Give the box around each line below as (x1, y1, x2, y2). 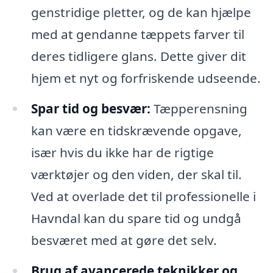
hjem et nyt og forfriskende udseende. (30, 69, 261, 87)
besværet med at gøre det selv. (30, 231, 217, 249)
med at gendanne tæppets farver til (30, 25, 244, 43)
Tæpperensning (150, 99, 247, 117)
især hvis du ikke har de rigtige (30, 143, 214, 161)
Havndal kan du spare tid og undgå (30, 209, 241, 227)
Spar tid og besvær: (30, 99, 151, 117)
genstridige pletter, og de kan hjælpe (30, 3, 251, 21)
